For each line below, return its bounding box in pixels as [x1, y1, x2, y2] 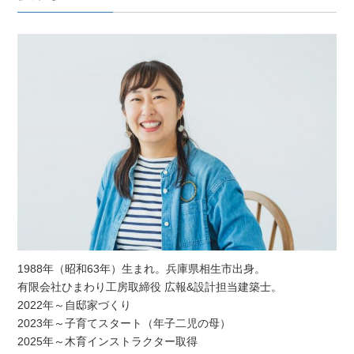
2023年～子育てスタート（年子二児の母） [17, 317, 232, 330]
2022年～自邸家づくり [17, 299, 132, 312]
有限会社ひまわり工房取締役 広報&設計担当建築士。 [17, 281, 283, 294]
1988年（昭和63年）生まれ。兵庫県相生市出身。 [17, 262, 266, 276]
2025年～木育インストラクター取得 [17, 335, 198, 348]
